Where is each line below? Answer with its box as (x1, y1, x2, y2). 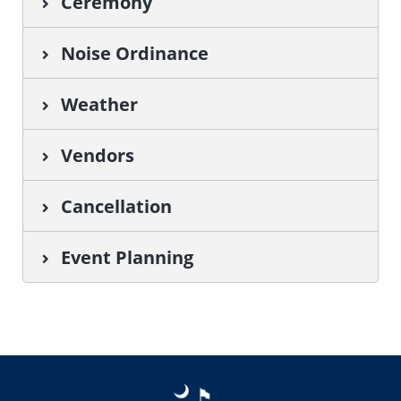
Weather (60, 91, 138, 117)
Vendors (60, 142, 134, 168)
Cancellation (60, 193, 172, 219)
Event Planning (60, 244, 193, 270)
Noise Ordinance (60, 40, 209, 66)
